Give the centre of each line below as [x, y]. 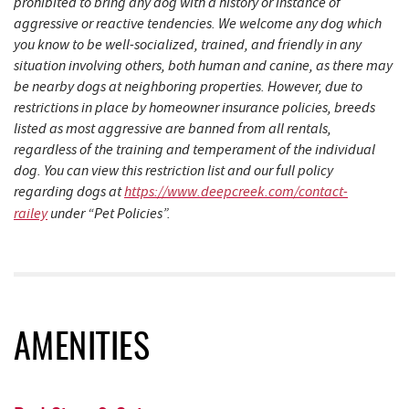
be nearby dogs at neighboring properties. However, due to [188, 87]
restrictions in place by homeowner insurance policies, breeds [194, 108]
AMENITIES [82, 350]
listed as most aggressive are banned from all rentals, [173, 129]
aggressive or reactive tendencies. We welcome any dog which [198, 24]
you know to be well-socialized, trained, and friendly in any [188, 45]
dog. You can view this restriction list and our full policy [173, 171]
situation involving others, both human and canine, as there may [203, 66]
